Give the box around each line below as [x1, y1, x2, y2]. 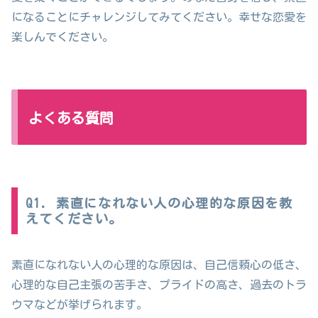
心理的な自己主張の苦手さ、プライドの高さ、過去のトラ [11, 279, 307, 291]
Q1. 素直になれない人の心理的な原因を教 [25, 197, 293, 210]
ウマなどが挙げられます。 [11, 299, 148, 311]
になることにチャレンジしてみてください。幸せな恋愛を [11, 11, 307, 23]
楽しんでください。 [11, 31, 114, 43]
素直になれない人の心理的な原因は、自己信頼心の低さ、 [11, 259, 307, 271]
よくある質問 [28, 111, 114, 126]
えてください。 [25, 212, 123, 226]
